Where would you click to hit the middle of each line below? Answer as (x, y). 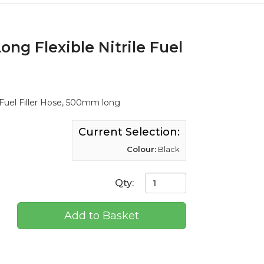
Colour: (141, 149)
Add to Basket (101, 216)
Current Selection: (129, 132)
